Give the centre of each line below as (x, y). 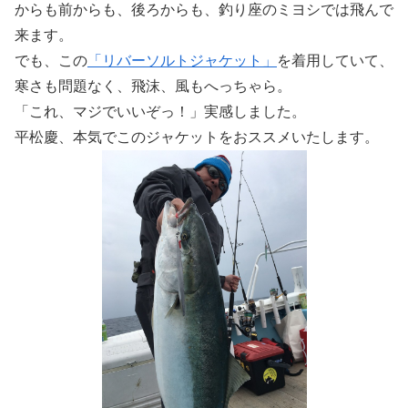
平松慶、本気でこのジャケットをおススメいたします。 (197, 137)
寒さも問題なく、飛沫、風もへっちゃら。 (153, 86)
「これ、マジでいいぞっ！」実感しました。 (160, 111)
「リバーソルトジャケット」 (182, 60)
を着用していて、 (335, 60)
